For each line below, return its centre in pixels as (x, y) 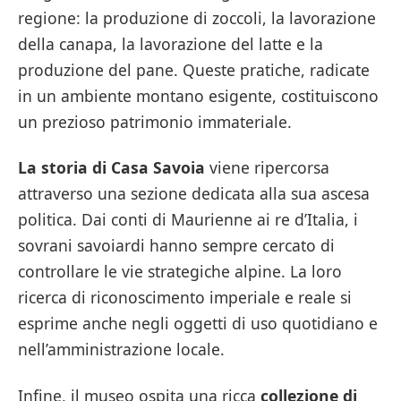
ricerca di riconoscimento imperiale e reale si (185, 298)
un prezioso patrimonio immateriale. (155, 121)
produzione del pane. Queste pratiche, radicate (194, 69)
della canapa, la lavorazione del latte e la (171, 43)
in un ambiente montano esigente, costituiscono (198, 95)
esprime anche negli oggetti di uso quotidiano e (198, 324)
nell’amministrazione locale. (121, 350)
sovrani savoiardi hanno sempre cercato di (176, 246)
